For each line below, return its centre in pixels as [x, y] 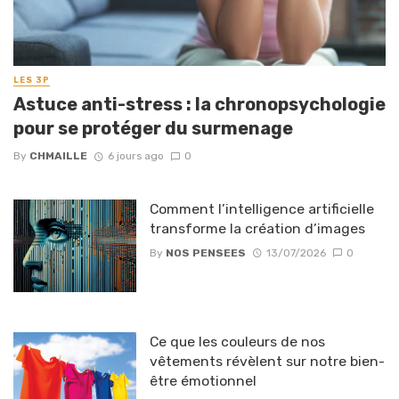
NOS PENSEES [205, 252]
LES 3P [32, 81]
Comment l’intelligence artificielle [261, 209]
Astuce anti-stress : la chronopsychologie [199, 105]
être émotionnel [203, 380]
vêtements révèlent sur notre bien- [267, 361]
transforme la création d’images [257, 229]
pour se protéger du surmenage [153, 129]
